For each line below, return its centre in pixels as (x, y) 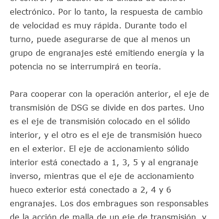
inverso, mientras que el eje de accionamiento (102, 176)
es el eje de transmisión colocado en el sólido (100, 121)
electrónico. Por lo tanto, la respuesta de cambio (106, 12)
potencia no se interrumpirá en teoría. (86, 66)
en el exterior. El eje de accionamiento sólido (99, 149)
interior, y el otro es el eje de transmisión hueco (106, 135)
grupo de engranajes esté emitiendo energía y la (107, 53)
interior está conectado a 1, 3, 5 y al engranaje (104, 162)
